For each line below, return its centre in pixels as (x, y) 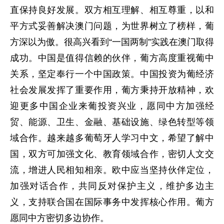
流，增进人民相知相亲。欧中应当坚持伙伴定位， (112, 170)
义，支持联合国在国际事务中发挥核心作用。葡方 (112, 202)
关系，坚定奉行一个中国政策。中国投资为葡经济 (112, 74)
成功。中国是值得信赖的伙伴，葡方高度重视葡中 (112, 58)
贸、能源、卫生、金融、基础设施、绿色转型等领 (112, 122)
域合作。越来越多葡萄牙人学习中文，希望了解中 (112, 138)
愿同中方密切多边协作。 (59, 218)
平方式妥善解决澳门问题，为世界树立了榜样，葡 (112, 26)
